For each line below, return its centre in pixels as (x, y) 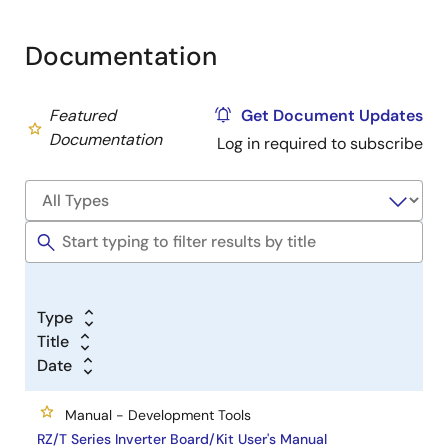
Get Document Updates (332, 115)
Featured (82, 115)
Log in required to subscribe (320, 143)
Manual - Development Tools (158, 415)
